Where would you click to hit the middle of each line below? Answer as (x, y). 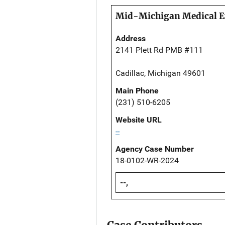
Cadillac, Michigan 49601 (160, 73)
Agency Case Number (155, 149)
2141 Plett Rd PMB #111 (159, 50)
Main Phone (137, 91)
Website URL (139, 120)
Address (131, 39)
